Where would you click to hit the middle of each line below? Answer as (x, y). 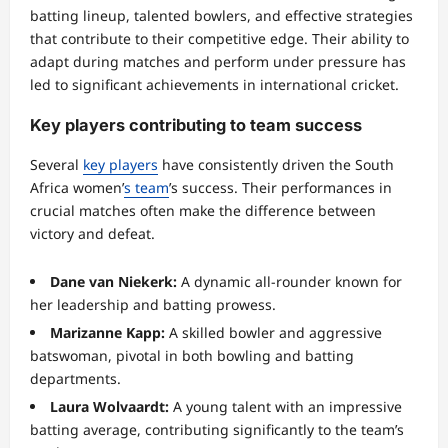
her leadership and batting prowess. (153, 305)
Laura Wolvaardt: (109, 407)
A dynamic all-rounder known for (289, 282)
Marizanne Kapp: (107, 333)
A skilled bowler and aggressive (273, 333)
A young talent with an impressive (285, 407)
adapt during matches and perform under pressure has (218, 62)
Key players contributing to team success (196, 124)
